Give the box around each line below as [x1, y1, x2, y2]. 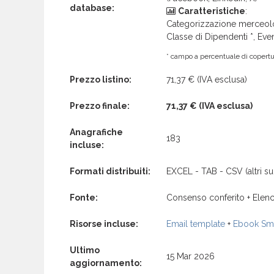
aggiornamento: [70, 258, 142, 268]
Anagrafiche [70, 127, 123, 138]
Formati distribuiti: [70, 166, 150, 177]
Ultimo [70, 245, 100, 256]
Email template [166, 219, 225, 229]
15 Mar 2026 [166, 251, 215, 262]
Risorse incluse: [70, 219, 138, 229]
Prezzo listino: [70, 75, 131, 85]
